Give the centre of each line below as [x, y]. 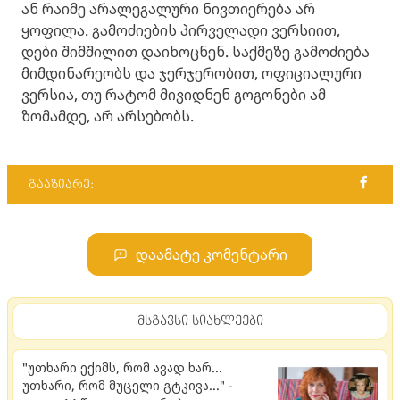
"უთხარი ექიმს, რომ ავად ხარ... [122, 367]
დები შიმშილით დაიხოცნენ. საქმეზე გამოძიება [196, 51]
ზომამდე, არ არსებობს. [108, 116]
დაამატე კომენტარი [212, 254]
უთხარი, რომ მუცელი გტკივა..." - [128, 385]
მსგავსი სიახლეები [200, 321]
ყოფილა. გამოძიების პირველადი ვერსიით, [181, 30]
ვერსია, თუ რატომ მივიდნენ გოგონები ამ [174, 94]
